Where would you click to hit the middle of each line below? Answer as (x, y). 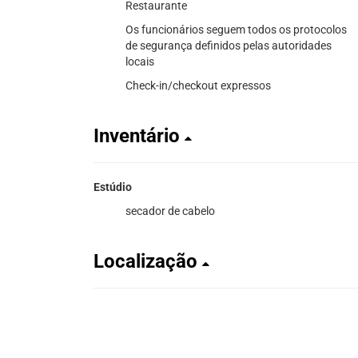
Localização (148, 261)
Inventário (139, 135)
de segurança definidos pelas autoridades (229, 45)
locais (140, 61)
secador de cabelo (170, 211)
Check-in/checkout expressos (198, 85)
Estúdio (113, 187)
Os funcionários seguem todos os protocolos (236, 29)
